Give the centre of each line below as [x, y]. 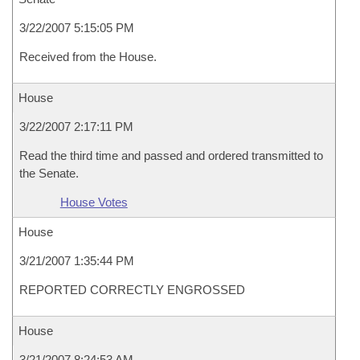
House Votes [94, 202]
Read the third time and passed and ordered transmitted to [171, 155]
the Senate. [49, 173]
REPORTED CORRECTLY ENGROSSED [132, 290]
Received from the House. [88, 57]
